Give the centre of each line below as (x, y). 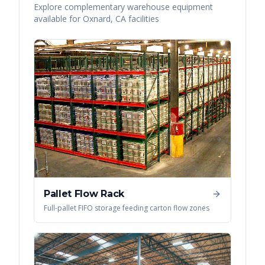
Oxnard (97, 18)
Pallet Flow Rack (84, 194)
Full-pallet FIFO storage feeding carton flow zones (127, 208)
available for (58, 18)
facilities (143, 18)
